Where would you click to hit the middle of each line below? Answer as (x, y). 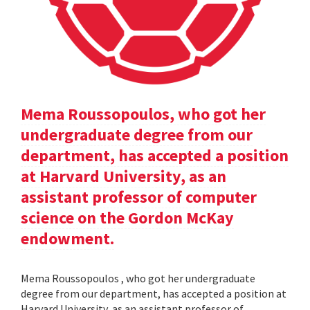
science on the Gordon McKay (127, 218)
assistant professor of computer (139, 197)
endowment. (67, 239)
